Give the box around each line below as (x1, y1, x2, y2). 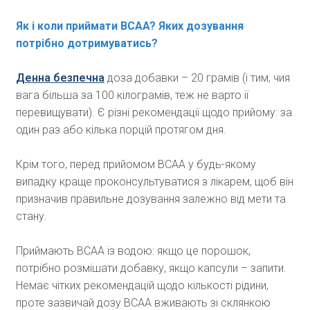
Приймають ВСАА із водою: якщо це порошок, (15, 244, 250, 258)
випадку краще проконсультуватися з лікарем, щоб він (15, 175, 293, 189)
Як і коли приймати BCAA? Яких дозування (15, 19, 244, 33)
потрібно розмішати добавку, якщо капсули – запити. (15, 262, 286, 275)
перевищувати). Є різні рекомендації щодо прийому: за (15, 106, 292, 120)
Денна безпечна (15, 71, 104, 85)
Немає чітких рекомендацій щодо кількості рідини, (15, 279, 268, 293)
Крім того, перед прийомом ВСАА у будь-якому (15, 158, 256, 172)
